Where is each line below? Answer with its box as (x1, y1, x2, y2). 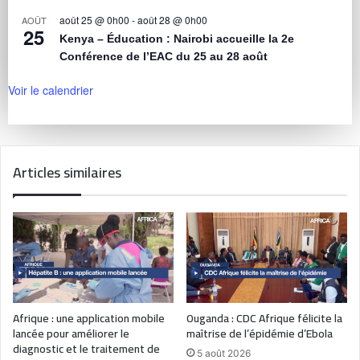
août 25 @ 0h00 (59, 13, 129, 27)
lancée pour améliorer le (13, 323, 129, 345)
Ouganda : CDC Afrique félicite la (186, 308, 342, 329)
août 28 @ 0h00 (137, 13, 207, 27)
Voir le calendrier (8, 82, 93, 99)
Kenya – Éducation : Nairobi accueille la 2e (59, 32, 294, 46)
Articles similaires (13, 159, 121, 186)
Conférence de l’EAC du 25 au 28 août (59, 50, 268, 63)
